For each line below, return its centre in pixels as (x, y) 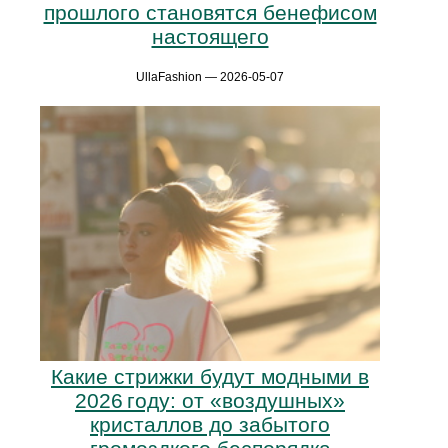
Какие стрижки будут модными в (210, 377)
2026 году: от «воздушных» (210, 401)
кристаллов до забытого (210, 425)
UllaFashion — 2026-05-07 (210, 76)
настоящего (210, 36)
